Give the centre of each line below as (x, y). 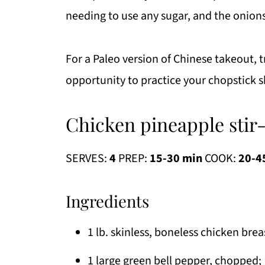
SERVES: (88, 158)
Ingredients (107, 201)
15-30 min (175, 158)
